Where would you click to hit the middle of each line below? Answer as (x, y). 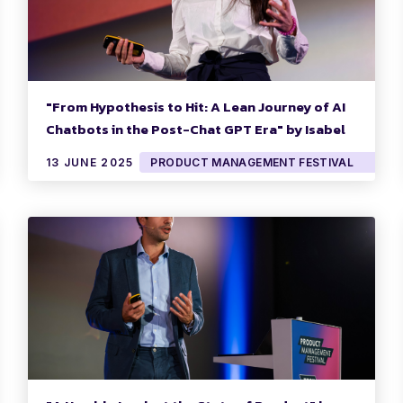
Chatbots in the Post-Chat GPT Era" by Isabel (195, 130)
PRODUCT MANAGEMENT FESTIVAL (252, 163)
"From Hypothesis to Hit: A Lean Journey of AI (195, 107)
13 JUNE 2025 (90, 163)
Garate (69, 152)
